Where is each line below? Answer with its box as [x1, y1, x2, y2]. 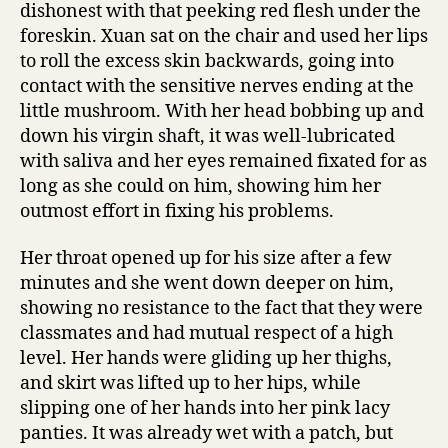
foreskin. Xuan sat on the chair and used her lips [20, 24, 428, 48]
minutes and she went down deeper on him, [20, 272, 394, 295]
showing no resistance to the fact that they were [20, 297, 423, 320]
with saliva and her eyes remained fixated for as [20, 149, 427, 173]
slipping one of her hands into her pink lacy [20, 397, 390, 420]
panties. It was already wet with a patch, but [20, 422, 393, 445]
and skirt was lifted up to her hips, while [20, 372, 361, 395]
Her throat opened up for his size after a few [20, 247, 392, 270]
